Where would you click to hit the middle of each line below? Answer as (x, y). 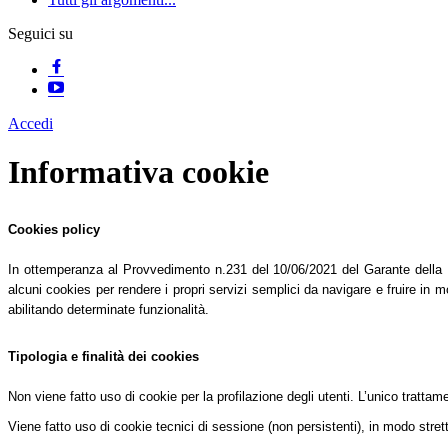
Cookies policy (54, 229)
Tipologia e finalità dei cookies (103, 356)
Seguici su (40, 33)
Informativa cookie (138, 172)
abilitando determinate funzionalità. (110, 309)
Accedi (30, 123)
